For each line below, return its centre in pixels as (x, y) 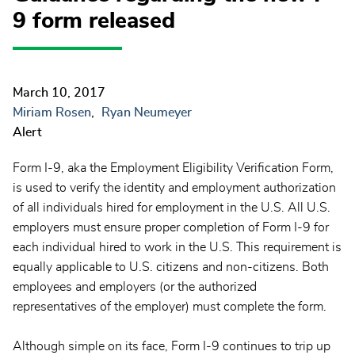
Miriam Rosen (52, 113)
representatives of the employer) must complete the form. (171, 307)
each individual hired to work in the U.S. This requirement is (177, 248)
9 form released (94, 21)
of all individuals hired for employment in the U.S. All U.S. (172, 208)
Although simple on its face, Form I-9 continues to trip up (172, 347)
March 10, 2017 (59, 93)
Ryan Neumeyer (147, 113)
